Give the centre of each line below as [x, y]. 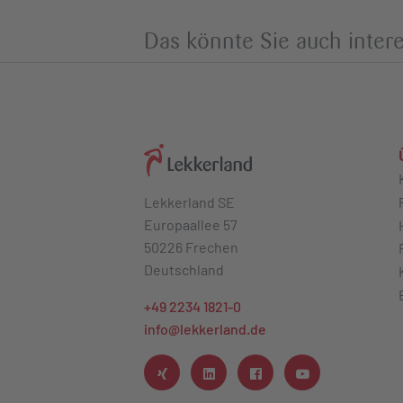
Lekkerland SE [189, 202]
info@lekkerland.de [205, 329]
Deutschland [184, 270]
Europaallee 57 [191, 225]
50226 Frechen [191, 247]
